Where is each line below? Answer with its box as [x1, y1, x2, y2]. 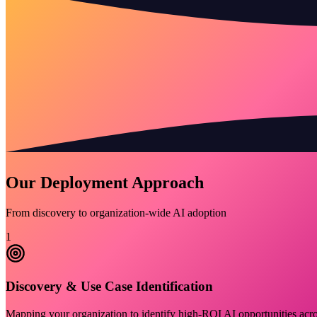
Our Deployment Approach [6, 173, 204, 192]
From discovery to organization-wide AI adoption [6, 206, 226, 219]
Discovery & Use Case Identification [6, 279, 213, 294]
